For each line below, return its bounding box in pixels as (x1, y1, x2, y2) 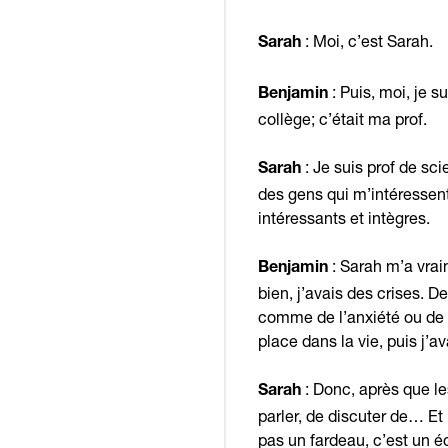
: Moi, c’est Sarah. (301, 31, 433, 51)
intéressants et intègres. (258, 208, 430, 228)
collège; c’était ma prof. (258, 109, 427, 129)
